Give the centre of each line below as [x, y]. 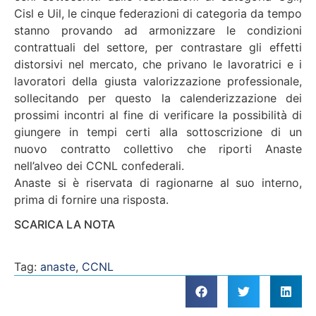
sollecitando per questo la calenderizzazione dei [158, 98]
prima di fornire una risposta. [91, 200]
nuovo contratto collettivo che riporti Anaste [158, 149]
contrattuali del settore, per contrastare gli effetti [158, 48]
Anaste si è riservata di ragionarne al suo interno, [158, 183]
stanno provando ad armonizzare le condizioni [158, 31]
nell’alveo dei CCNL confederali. [99, 166]
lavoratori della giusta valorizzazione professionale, [158, 81]
